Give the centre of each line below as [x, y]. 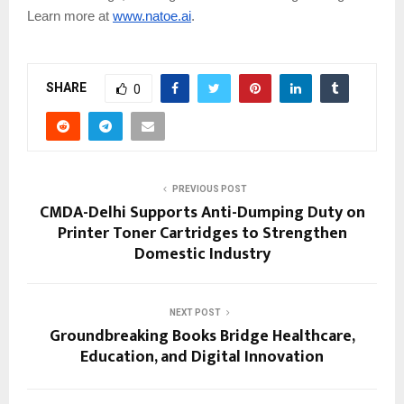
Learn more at [68, 16]
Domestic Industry [202, 254]
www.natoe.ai [152, 16]
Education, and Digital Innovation [202, 357]
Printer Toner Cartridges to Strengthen [202, 233]
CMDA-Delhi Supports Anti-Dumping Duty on [202, 212]
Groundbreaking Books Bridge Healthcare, [202, 336]
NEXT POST [195, 312]
